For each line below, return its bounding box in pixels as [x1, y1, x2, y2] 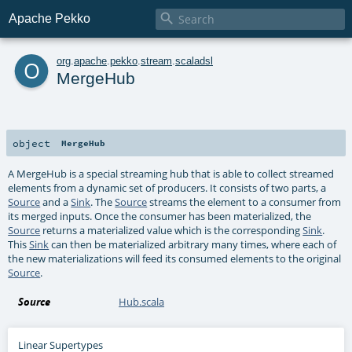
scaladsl [175, 54, 213, 67]
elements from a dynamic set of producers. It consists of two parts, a [8, 180, 327, 195]
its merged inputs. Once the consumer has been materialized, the [8, 208, 312, 223]
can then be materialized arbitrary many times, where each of [49, 236, 337, 251]
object [13, 136, 50, 149]
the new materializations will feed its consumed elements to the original [8, 251, 342, 266]
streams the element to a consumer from [147, 194, 342, 209]
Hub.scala [119, 294, 165, 309]
